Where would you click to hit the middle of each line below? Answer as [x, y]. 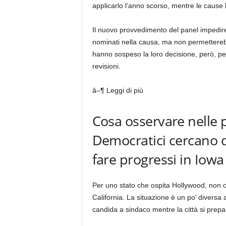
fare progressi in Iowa [158, 159]
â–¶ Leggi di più [118, 90]
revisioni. [106, 66]
